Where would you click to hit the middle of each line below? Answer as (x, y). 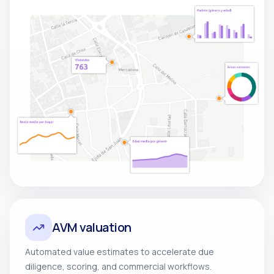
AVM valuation (92, 227)
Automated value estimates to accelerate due (120, 252)
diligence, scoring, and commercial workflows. (118, 266)
